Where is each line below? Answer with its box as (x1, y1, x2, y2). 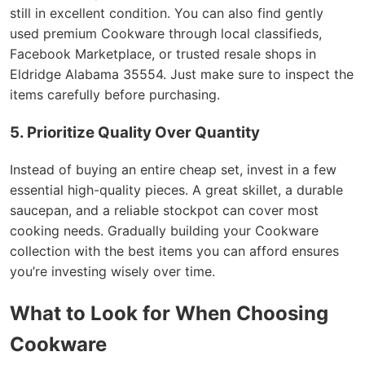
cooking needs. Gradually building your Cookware (10, 222, 319, 239)
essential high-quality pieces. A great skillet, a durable (10, 181, 343, 198)
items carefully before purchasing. (10, 86, 220, 103)
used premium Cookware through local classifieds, (10, 25, 322, 42)
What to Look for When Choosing (10, 301, 328, 325)
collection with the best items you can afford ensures (10, 242, 339, 259)
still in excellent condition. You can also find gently (10, 5, 323, 22)
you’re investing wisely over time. (10, 262, 215, 279)
